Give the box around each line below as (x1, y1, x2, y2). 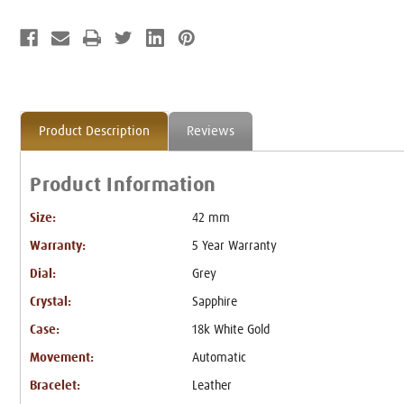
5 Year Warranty (191, 239, 277, 252)
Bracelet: (30, 379, 81, 392)
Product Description (39, 124, 151, 138)
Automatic (191, 351, 246, 364)
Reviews (187, 124, 235, 138)
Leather (191, 379, 232, 392)
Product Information (30, 174, 216, 196)
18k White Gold (191, 323, 270, 336)
